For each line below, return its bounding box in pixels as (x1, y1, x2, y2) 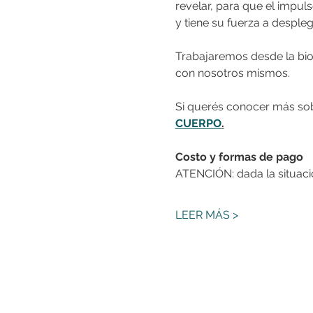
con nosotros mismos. (175, 66, 290, 80)
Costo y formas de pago (175, 150, 303, 163)
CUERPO (175, 117, 221, 130)
